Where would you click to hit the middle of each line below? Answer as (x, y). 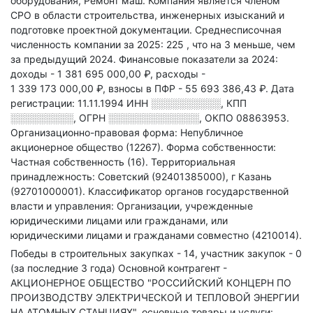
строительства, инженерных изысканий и (184, 15)
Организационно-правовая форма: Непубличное (127, 132)
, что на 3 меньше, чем (241, 44)
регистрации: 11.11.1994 (67, 103)
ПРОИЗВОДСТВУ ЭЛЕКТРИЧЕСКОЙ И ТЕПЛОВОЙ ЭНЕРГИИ (155, 297)
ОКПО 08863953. (247, 118)
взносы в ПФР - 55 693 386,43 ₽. (190, 88)
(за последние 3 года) (64, 268)
